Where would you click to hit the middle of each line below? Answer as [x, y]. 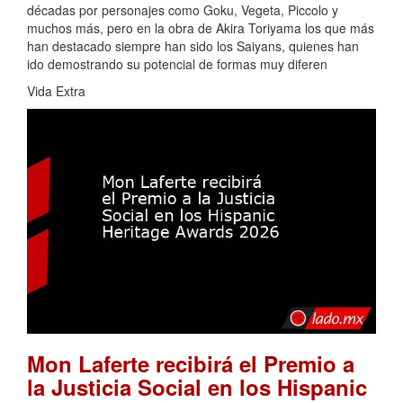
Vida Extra [56, 91]
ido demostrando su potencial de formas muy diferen [177, 64]
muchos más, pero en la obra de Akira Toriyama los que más [201, 28]
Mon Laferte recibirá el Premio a [191, 363]
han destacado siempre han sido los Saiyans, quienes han [193, 46]
